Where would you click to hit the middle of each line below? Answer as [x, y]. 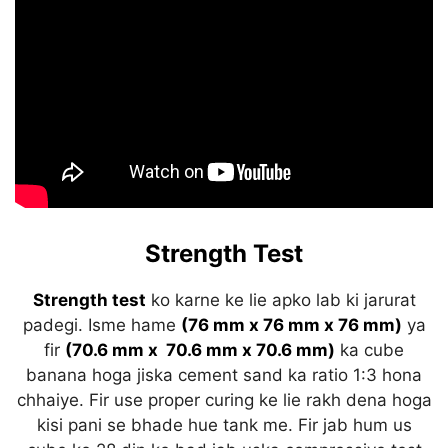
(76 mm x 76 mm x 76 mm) [291, 325]
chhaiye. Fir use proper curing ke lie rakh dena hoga [224, 400]
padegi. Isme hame [101, 325]
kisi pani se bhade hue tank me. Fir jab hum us [224, 425]
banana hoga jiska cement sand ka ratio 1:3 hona [224, 375]
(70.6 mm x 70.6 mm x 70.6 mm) [200, 350]
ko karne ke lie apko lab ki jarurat [283, 300]
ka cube [369, 350]
